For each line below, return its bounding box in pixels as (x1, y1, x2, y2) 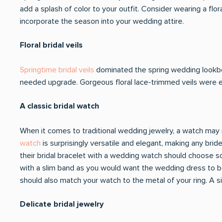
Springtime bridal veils (20, 65, 94, 75)
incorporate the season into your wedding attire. (20, 16, 184, 26)
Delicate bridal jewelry (20, 199, 106, 209)
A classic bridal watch (20, 101, 99, 111)
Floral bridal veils (20, 40, 85, 50)
